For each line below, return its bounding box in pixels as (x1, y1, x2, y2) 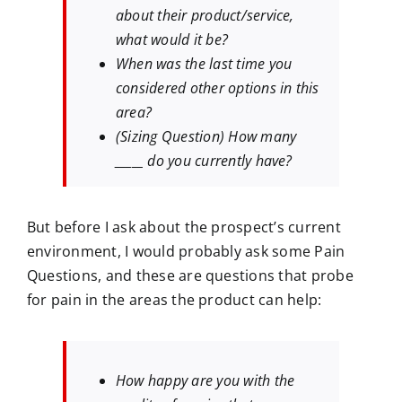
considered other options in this (116, 78, 319, 99)
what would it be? (116, 30, 229, 50)
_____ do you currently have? (116, 151, 293, 171)
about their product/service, (116, 5, 294, 26)
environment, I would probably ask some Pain (27, 241, 345, 262)
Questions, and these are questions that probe (27, 266, 354, 286)
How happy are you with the (116, 371, 295, 391)
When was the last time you (116, 54, 293, 74)
